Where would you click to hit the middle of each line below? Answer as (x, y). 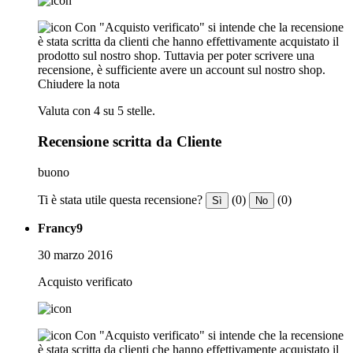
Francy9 (60, 228)
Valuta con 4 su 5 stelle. (97, 111)
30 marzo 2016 (75, 255)
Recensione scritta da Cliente (130, 142)
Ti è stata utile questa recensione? (120, 199)
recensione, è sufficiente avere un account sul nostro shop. (182, 70)
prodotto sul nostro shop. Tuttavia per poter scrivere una (176, 56)
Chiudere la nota (79, 84)
